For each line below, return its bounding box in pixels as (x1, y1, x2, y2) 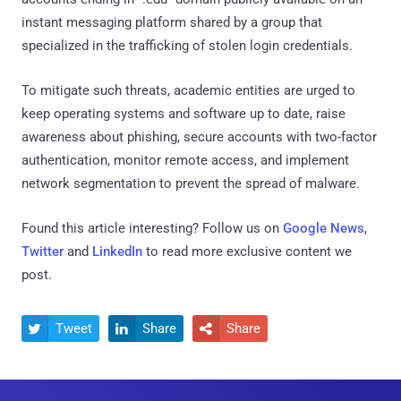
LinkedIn (92, 243, 142, 260)
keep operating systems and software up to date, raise (21, 105, 346, 122)
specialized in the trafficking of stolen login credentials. (21, 37, 353, 54)
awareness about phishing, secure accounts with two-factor (21, 128, 377, 145)
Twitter (21, 243, 64, 260)
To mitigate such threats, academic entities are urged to (21, 81, 355, 98)
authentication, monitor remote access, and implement (21, 151, 349, 168)
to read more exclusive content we (142, 243, 352, 260)
